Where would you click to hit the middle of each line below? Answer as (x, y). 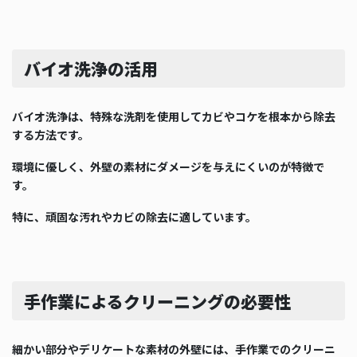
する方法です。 (51, 135)
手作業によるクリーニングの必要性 (157, 302)
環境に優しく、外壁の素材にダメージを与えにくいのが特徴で (168, 166)
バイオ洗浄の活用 (90, 69)
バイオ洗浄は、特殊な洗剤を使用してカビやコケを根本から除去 (174, 117)
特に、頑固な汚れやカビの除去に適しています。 (134, 216)
